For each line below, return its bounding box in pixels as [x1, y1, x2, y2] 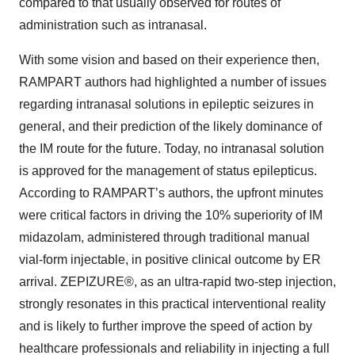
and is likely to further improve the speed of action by [19, 319, 312, 334]
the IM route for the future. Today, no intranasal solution [19, 142, 324, 156]
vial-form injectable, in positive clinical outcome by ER [19, 253, 321, 267]
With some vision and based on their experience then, [19, 53, 319, 67]
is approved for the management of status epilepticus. [19, 164, 317, 178]
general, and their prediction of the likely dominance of [19, 120, 322, 134]
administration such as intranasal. [19, 18, 207, 32]
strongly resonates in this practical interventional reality [19, 297, 326, 311]
